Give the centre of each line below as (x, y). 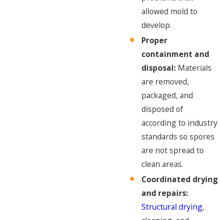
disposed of (163, 109)
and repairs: (165, 193)
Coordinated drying (180, 179)
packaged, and (167, 95)
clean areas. (163, 164)
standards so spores (178, 136)
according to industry (180, 123)
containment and (176, 54)
